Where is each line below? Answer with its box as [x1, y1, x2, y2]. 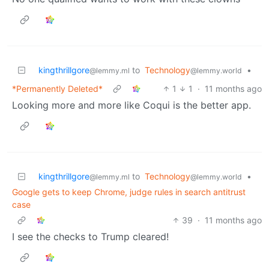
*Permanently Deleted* [12, 83, 103, 94]
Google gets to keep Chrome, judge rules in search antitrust [12, 186, 246, 197]
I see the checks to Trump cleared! [12, 230, 169, 243]
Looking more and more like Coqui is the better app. [12, 98, 251, 111]
